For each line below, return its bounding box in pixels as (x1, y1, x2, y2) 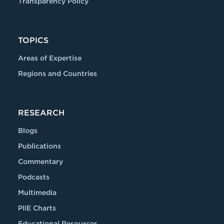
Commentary (18, 157, 63, 165)
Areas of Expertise (18, 53, 81, 62)
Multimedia (18, 188, 56, 196)
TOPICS (18, 35, 48, 45)
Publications (18, 141, 61, 150)
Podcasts (18, 172, 49, 181)
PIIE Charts (18, 203, 56, 212)
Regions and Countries (18, 69, 97, 77)
